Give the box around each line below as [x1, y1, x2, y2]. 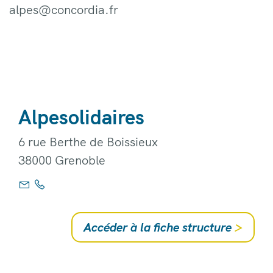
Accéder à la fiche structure [83, 219, 235, 235]
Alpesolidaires [18, 104, 144, 129]
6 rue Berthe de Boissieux [18, 133, 158, 149]
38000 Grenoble [18, 152, 105, 168]
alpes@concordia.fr [9, 1, 118, 17]
